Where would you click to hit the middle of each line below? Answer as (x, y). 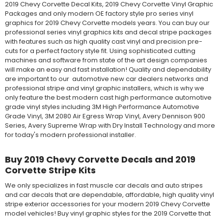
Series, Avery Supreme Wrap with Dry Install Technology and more (110, 126)
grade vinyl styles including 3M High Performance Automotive (102, 107)
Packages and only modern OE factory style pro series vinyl (99, 14)
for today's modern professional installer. (70, 135)
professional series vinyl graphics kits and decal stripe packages (108, 32)
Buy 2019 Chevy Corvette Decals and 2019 (100, 159)
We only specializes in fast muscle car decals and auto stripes (104, 185)
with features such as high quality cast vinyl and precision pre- (103, 42)
